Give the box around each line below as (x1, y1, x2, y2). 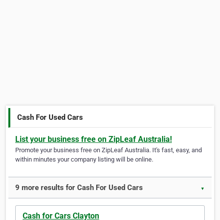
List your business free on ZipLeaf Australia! (15, 135, 172, 144)
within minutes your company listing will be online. (15, 156, 153, 164)
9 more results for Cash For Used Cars (15, 183, 143, 192)
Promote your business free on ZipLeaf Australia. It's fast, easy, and (15, 146, 202, 154)
